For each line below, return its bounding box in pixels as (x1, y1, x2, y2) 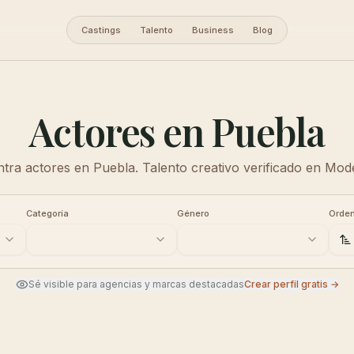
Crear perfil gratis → (243, 278, 339, 290)
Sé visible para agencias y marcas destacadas (28, 278, 244, 290)
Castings (81, 24, 121, 36)
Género (177, 208, 209, 219)
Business (192, 24, 234, 36)
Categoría (25, 208, 69, 219)
